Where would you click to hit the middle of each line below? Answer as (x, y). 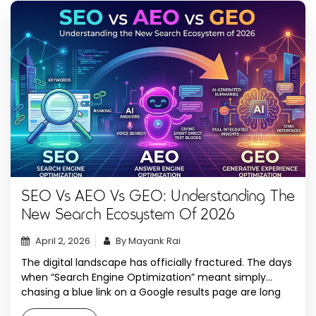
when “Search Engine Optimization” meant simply (144, 277)
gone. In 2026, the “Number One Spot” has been (139, 307)
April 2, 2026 (63, 241)
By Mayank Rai (148, 241)
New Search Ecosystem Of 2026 (128, 215)
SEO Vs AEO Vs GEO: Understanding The (158, 197)
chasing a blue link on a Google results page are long (151, 292)
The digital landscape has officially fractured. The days (157, 262)
